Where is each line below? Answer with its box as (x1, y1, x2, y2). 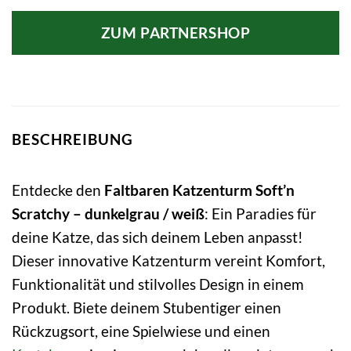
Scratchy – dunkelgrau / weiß (12, 204, 204, 223)
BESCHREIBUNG (12, 130, 133, 149)
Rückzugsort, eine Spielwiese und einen (12, 321, 270, 340)
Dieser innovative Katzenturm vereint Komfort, (12, 251, 325, 270)
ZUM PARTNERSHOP (100, 24, 251, 42)
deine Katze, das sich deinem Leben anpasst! (12, 227, 303, 246)
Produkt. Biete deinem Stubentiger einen (12, 298, 281, 317)
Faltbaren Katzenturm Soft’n (104, 180, 295, 199)
